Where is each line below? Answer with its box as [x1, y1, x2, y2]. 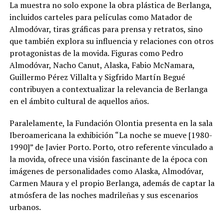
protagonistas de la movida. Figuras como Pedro [9, 47, 183, 58]
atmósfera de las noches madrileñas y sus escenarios [9, 189, 198, 200]
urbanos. [9, 201, 41, 212]
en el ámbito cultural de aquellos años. [9, 95, 149, 106]
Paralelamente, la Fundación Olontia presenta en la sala [9, 117, 212, 128]
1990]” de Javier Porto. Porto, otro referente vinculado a [9, 141, 213, 152]
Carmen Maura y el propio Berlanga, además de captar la [9, 177, 214, 188]
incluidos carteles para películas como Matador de [9, 11, 192, 22]
